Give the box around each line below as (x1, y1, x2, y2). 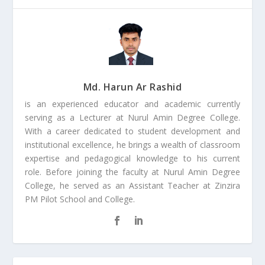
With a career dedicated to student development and (25, 125, 240, 137)
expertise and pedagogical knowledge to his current (25, 152, 240, 164)
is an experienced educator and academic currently (25, 98, 240, 109)
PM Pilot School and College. (25, 193, 135, 205)
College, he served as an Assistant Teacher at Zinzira (25, 179, 240, 191)
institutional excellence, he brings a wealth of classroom (25, 138, 240, 150)
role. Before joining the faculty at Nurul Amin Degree (25, 166, 240, 177)
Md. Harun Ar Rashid (83, 80, 182, 93)
